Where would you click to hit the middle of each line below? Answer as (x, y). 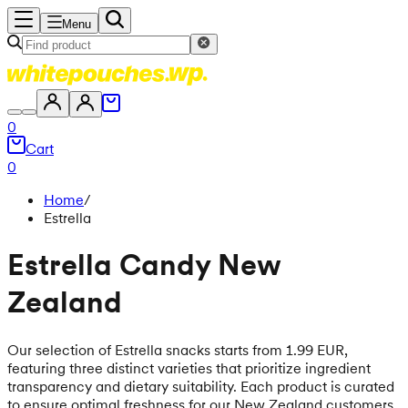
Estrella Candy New (144, 265)
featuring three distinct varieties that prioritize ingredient (189, 367)
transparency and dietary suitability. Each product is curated (201, 386)
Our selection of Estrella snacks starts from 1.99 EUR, (178, 349)
